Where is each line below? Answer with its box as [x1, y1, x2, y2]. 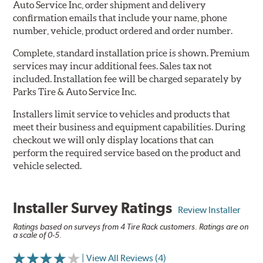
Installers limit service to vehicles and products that [13, 109, 231, 120]
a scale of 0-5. [13, 230, 62, 240]
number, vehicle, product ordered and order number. [13, 25, 233, 36]
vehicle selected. [13, 160, 82, 171]
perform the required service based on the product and [13, 147, 241, 159]
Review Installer [178, 204, 241, 216]
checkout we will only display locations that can [13, 134, 214, 146]
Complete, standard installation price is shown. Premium [13, 48, 250, 59]
